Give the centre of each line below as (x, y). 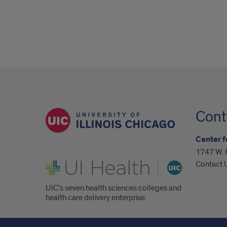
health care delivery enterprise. (96, 198)
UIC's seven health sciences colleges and (113, 188)
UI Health (61, 162)
